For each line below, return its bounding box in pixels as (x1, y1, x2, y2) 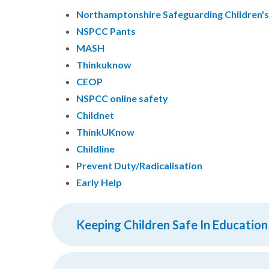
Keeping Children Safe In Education (76, 217, 268, 232)
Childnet (76, 109, 114, 121)
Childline (76, 143, 115, 155)
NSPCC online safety (76, 92, 168, 104)
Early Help (76, 177, 124, 189)
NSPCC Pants (76, 25, 136, 37)
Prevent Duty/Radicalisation (76, 160, 202, 172)
